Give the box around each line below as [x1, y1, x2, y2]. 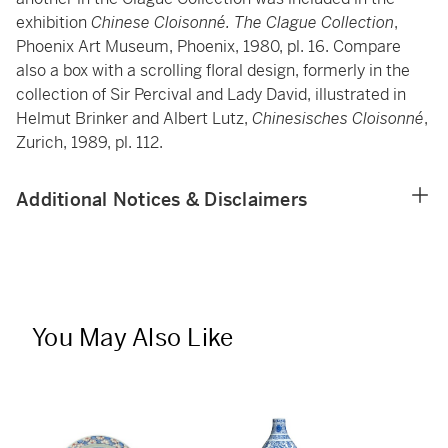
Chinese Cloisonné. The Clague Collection [91, 12, 394, 33]
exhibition [16, 12, 91, 33]
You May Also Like [32, 323, 234, 353]
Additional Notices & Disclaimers [16, 188, 307, 211]
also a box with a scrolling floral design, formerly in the [16, 60, 410, 81]
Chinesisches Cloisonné [252, 108, 424, 129]
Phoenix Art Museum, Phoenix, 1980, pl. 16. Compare [16, 36, 401, 57]
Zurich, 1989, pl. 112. [16, 132, 163, 153]
